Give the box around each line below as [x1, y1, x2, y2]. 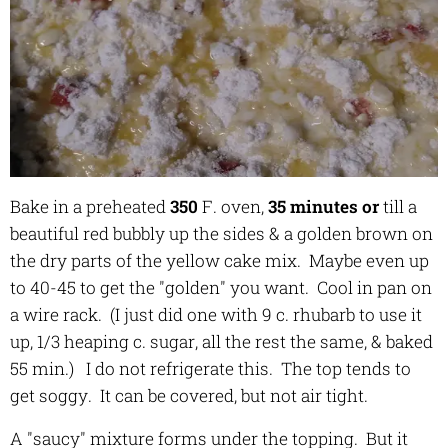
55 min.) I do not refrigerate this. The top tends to [10, 357, 411, 381]
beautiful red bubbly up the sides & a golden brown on [10, 222, 433, 246]
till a [379, 195, 417, 219]
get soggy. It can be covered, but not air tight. [10, 384, 368, 408]
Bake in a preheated [10, 195, 170, 219]
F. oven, [198, 195, 268, 219]
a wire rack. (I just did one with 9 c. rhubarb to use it [10, 303, 422, 327]
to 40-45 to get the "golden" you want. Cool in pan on [10, 276, 432, 300]
